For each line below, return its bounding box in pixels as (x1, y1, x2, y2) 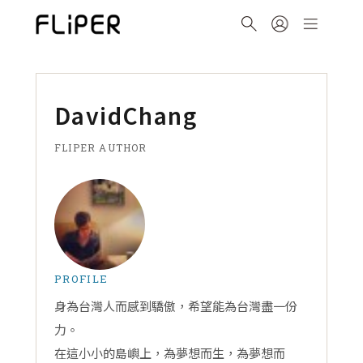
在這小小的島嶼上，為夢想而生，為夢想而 (54, 344, 285, 361)
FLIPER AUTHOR (54, 141, 147, 154)
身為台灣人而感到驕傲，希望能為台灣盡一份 (54, 297, 297, 314)
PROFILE (54, 271, 109, 286)
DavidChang (54, 99, 197, 131)
